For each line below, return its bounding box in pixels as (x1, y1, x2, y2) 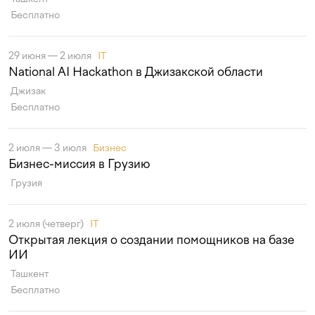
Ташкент (11, 268, 49, 280)
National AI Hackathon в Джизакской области (8, 65, 263, 79)
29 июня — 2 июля (8, 50, 94, 62)
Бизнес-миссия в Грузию (8, 157, 150, 171)
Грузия (11, 177, 42, 189)
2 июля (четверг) (8, 218, 86, 230)
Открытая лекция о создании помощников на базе (8, 233, 295, 247)
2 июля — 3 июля (8, 142, 89, 154)
